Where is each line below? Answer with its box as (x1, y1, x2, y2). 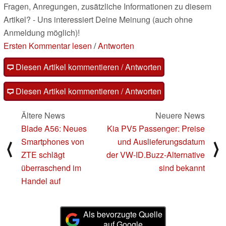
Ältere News (21, 109, 65, 122)
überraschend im (21, 162, 81, 174)
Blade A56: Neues (21, 123, 87, 135)
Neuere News (155, 109, 205, 122)
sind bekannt (159, 162, 205, 174)
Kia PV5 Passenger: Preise (107, 123, 205, 135)
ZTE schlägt (21, 149, 65, 161)
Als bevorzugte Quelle (83, 208, 163, 220)
